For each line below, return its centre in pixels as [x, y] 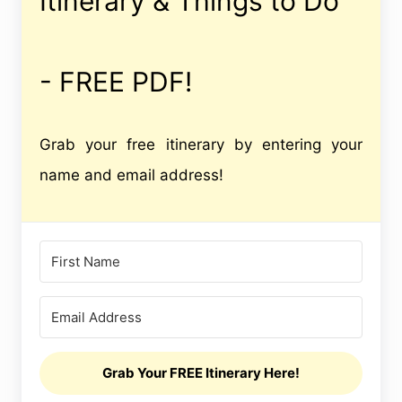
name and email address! [131, 175]
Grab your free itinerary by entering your [201, 145]
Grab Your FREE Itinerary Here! [201, 373]
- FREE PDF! [116, 82]
